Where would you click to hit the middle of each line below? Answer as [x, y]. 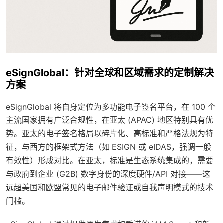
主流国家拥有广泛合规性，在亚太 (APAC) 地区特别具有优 [110, 120]
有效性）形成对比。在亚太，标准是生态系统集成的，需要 [110, 160]
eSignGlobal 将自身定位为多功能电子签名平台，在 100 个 [111, 106]
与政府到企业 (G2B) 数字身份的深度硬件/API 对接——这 [108, 173]
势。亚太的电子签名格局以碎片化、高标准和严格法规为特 [110, 133]
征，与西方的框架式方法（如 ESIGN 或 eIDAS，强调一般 [109, 147]
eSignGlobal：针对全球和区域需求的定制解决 [110, 72]
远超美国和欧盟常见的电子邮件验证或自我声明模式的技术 [110, 187]
